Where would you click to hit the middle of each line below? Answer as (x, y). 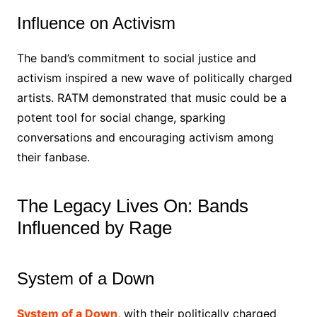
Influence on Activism (96, 23)
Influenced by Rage (94, 228)
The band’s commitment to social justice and (136, 58)
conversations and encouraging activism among (145, 137)
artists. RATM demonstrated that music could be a (151, 98)
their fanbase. (53, 157)
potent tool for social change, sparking (121, 117)
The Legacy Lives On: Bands (132, 206)
